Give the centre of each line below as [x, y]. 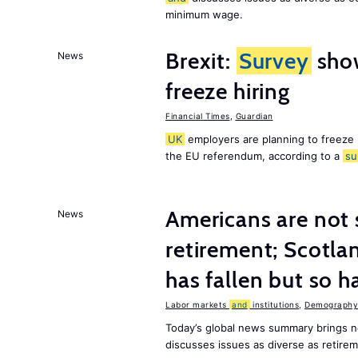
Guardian [254, 116]
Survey [274, 61]
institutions [274, 304]
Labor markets [197, 304]
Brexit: [201, 61]
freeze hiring [228, 91]
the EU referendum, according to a [254, 156]
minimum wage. [204, 14]
